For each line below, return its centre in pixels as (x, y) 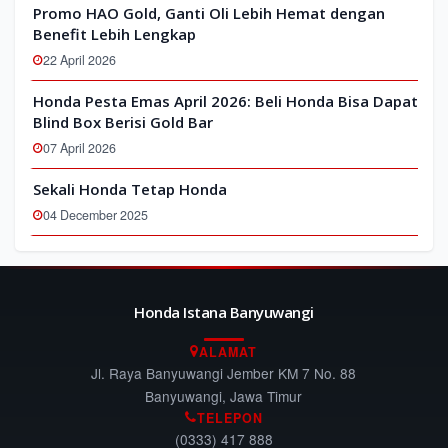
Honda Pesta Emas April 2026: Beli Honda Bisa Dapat (225, 101)
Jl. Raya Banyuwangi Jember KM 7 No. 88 (224, 372)
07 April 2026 (79, 148)
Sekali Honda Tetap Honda (130, 189)
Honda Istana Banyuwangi (224, 312)
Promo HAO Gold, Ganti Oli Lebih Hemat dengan (209, 13)
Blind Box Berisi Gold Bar (123, 122)
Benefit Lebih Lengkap (114, 34)
